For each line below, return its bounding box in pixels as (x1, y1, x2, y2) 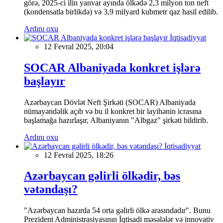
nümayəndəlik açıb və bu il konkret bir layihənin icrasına (24, 107, 202, 115)
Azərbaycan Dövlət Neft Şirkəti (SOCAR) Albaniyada (24, 98, 196, 107)
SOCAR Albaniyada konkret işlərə (24, 61, 201, 74)
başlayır (24, 74, 65, 88)
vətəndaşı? (24, 183, 78, 196)
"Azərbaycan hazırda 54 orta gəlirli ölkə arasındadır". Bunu (24, 206, 211, 215)
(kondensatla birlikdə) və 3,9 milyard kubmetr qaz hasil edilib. (24, 7, 218, 16)
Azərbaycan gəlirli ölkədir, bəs (24, 169, 180, 183)
